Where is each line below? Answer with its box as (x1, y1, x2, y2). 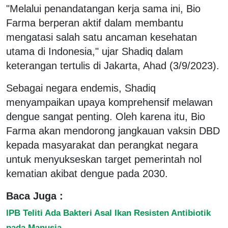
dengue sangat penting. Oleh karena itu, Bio (6, 110, 205, 122)
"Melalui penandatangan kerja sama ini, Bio (6, 3, 201, 14)
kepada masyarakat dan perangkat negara (6, 139, 198, 151)
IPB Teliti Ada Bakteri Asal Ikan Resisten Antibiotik (6, 207, 211, 218)
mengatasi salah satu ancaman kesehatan (6, 31, 197, 43)
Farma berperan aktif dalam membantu (6, 17, 183, 28)
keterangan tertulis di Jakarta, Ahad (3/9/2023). (6, 60, 219, 71)
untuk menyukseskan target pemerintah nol (6, 153, 202, 165)
